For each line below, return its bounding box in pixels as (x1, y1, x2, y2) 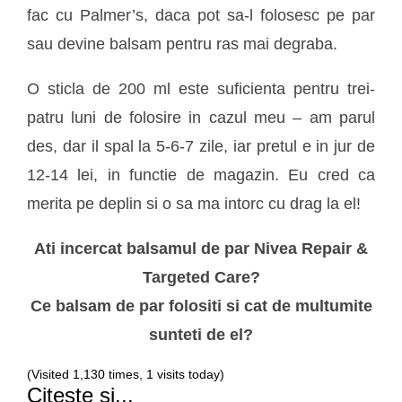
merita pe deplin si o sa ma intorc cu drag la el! (27, 195, 361, 214)
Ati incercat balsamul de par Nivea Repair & (34, 240, 368, 258)
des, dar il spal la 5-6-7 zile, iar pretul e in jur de (27, 137, 375, 156)
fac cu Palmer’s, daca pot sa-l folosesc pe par (27, 6, 375, 25)
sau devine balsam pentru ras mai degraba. (27, 35, 337, 54)
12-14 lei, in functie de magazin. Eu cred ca (27, 166, 375, 185)
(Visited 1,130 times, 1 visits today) (27, 367, 224, 382)
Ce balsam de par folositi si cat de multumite (30, 297, 372, 316)
